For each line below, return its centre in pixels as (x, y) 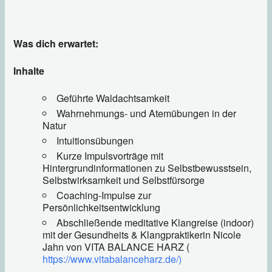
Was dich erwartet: (56, 43)
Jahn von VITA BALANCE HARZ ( (117, 246)
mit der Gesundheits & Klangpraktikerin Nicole (142, 234)
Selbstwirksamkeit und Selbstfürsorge (124, 180)
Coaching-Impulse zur (104, 195)
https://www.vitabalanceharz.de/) (112, 259)
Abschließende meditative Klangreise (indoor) (155, 222)
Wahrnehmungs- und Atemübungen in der (147, 113)
